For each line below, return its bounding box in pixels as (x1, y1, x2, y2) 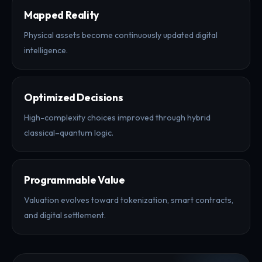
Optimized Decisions (24, 90, 123, 104)
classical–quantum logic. (24, 127, 113, 138)
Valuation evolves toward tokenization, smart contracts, (24, 194, 233, 205)
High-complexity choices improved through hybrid (24, 112, 211, 123)
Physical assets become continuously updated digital (24, 29, 218, 40)
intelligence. (24, 44, 68, 56)
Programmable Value (24, 173, 125, 187)
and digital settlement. (24, 209, 106, 220)
